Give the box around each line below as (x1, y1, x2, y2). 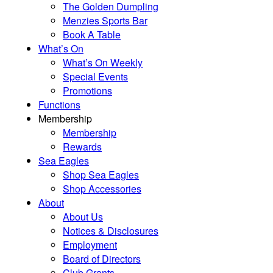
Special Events (63, 69, 128, 83)
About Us (63, 210, 103, 224)
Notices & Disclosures (63, 224, 158, 238)
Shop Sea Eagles (63, 168, 139, 182)
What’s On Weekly (63, 55, 143, 69)
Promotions (63, 83, 112, 97)
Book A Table (63, 27, 121, 41)
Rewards (63, 140, 102, 154)
